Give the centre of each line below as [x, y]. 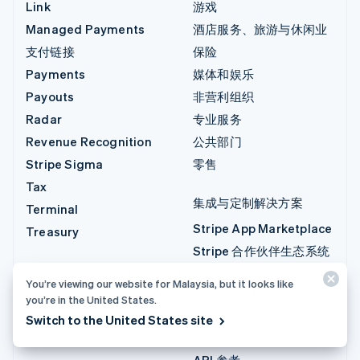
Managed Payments [86, 29]
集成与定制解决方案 [248, 202]
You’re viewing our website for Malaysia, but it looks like [160, 283]
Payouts [50, 96]
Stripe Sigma [65, 164]
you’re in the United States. [91, 299]
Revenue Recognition [89, 141]
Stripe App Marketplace [263, 228]
